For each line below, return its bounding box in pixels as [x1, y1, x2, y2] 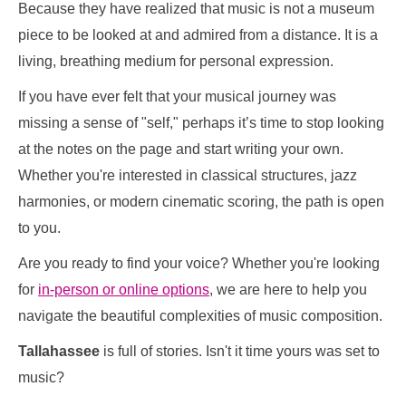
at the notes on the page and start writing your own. [18, 141, 343, 157]
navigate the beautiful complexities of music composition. [18, 308, 382, 324]
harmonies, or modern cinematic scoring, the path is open [18, 194, 384, 209]
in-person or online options [38, 282, 209, 297]
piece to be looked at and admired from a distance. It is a [18, 27, 378, 43]
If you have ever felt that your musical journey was [18, 89, 336, 104]
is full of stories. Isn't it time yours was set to [100, 343, 380, 359]
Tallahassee [18, 343, 100, 359]
